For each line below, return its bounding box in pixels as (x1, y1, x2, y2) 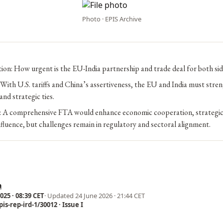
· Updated (44, 191, 75, 200)
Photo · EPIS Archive (82, 14, 141, 23)
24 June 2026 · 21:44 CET (75, 191, 145, 200)
